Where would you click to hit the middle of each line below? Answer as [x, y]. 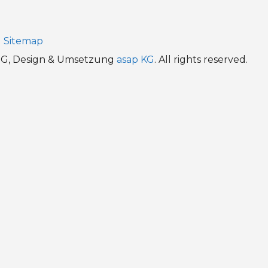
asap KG [135, 60]
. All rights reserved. [201, 60]
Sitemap [23, 41]
